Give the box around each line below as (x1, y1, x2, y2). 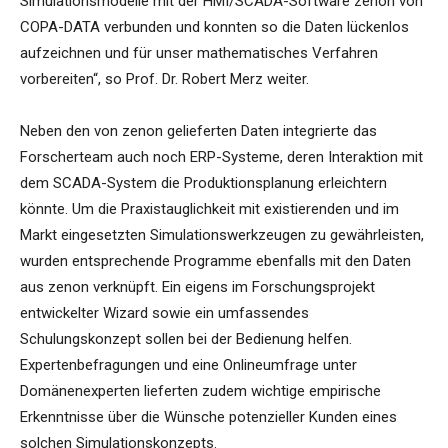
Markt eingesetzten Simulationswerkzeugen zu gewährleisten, (20, 226, 424, 245)
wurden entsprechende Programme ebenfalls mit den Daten (20, 252, 411, 271)
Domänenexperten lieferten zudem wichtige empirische (20, 382, 381, 401)
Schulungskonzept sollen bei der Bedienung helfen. (20, 330, 352, 349)
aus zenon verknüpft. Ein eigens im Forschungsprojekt (20, 278, 375, 297)
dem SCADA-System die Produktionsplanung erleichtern (20, 174, 387, 193)
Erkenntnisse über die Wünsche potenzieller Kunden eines (20, 408, 397, 427)
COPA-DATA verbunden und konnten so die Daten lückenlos (20, 18, 409, 37)
